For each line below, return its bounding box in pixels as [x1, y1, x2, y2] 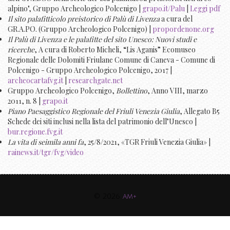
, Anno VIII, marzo [147, 85, 208, 95]
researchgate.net [68, 75, 123, 85]
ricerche [8, 44, 34, 54]
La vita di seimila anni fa [8, 137, 84, 147]
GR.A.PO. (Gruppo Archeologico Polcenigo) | [8, 24, 152, 34]
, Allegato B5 [180, 106, 220, 116]
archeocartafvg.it [8, 75, 63, 85]
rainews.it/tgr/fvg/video [8, 147, 84, 157]
